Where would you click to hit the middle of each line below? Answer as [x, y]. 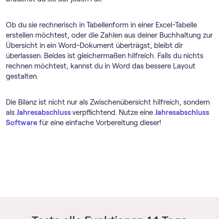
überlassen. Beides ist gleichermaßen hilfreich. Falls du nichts [105, 56]
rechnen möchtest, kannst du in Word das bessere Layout [101, 66]
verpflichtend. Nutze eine [114, 112]
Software [22, 123]
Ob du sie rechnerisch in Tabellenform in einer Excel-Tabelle [101, 25]
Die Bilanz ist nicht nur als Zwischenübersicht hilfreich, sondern [108, 102]
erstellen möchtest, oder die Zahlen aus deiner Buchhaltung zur [109, 35]
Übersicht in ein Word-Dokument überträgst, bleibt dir [94, 45]
